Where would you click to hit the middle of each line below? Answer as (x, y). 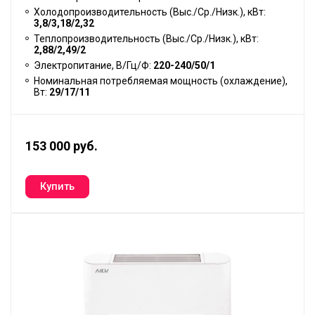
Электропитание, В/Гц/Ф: (94, 66)
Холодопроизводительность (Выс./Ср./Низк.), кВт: (150, 12)
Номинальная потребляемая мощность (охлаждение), (161, 81)
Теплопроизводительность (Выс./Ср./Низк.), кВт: (146, 39)
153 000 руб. (62, 146)
